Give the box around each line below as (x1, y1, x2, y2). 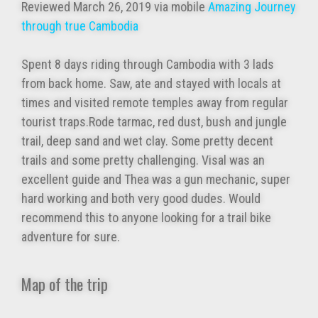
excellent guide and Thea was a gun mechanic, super (21, 172, 290, 187)
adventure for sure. (21, 229, 120, 245)
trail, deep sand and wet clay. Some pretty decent (21, 133, 273, 149)
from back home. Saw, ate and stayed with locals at (21, 76, 281, 92)
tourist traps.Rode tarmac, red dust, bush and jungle (21, 114, 287, 130)
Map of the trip (21, 272, 108, 295)
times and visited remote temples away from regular (21, 95, 288, 111)
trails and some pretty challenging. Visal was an (21, 153, 265, 168)
